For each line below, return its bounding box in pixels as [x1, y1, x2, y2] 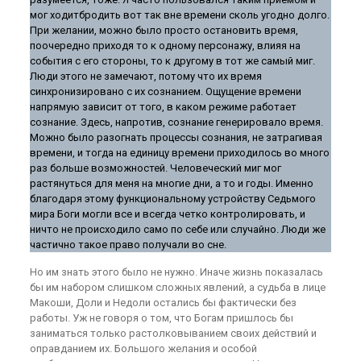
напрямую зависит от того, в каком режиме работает [29, 101, 297, 113]
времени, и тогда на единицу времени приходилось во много [29, 147, 330, 159]
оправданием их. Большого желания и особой [29, 342, 257, 355]
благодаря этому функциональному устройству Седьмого [29, 193, 316, 205]
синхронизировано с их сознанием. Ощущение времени [29, 85, 301, 98]
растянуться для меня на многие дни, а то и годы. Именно [29, 177, 313, 189]
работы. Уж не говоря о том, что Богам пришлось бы [29, 312, 293, 324]
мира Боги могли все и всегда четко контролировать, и [29, 208, 305, 220]
